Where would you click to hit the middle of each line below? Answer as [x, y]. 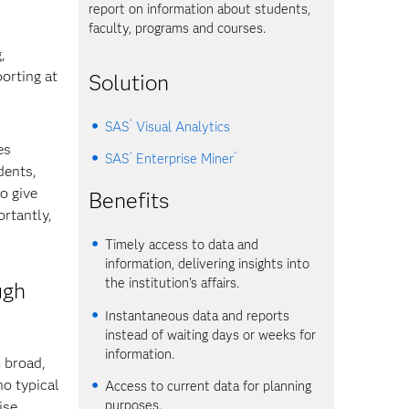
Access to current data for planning [209, 386]
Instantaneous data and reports [198, 315]
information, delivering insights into [208, 264]
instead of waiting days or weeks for [211, 335]
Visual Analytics [181, 126]
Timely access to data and [182, 245]
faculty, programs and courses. [178, 28]
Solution [129, 82]
